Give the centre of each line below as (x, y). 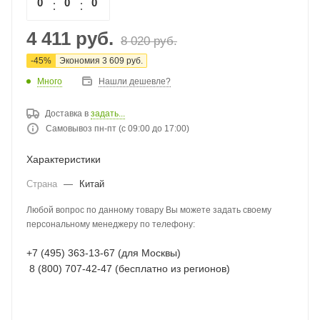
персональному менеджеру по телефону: (111, 225)
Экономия (80, 61)
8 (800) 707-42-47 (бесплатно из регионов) (128, 269)
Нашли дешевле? (135, 82)
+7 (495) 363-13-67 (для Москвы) (104, 254)
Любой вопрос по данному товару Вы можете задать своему (149, 210)
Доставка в (67, 114)
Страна (43, 184)
